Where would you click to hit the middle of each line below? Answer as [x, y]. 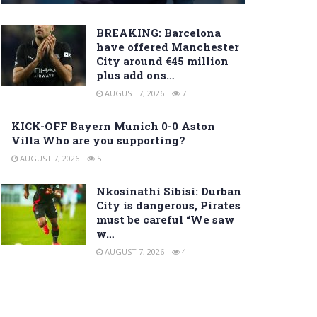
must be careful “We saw [166, 220]
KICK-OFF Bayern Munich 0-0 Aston [113, 126]
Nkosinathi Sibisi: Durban [169, 191]
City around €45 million [162, 61]
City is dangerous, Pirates [168, 206]
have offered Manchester [168, 47]
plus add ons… [136, 75]
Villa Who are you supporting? [98, 140]
